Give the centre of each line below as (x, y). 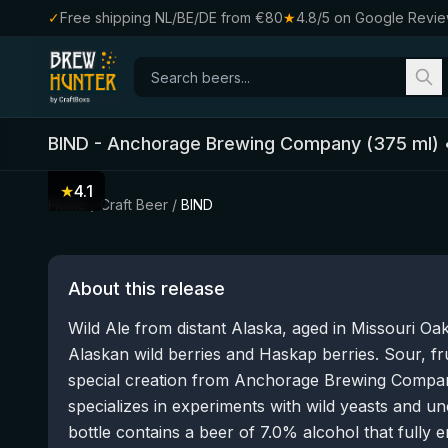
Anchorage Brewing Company (234, 143)
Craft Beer (134, 204)
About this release (146, 288)
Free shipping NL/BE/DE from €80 (171, 17)
